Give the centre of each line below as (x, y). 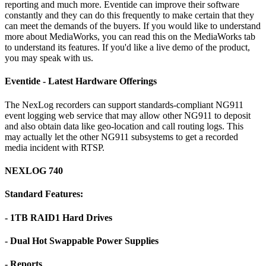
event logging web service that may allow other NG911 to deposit (128, 115)
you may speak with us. (49, 58)
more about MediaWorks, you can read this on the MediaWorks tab (130, 37)
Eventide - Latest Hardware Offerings (81, 81)
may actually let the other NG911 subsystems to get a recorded (121, 137)
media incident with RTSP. (55, 147)
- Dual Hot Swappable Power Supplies (82, 240)
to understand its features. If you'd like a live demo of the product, (127, 47)
